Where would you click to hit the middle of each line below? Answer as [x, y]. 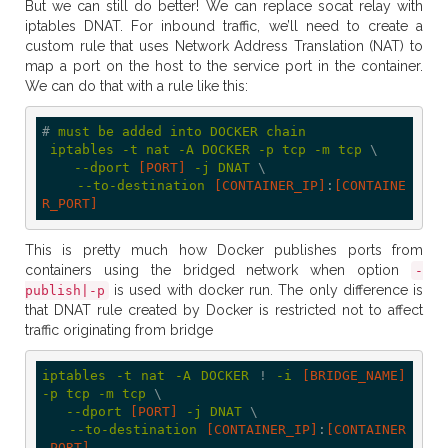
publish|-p [65, 290]
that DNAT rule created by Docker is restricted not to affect [224, 310]
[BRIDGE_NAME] [354, 375]
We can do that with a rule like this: [136, 86]
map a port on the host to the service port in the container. [224, 66]
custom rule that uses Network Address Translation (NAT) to [224, 46]
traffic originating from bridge [119, 330]
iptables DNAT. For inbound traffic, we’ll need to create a [224, 26]
